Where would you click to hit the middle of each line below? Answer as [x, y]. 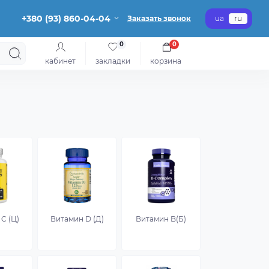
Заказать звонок [159, 18]
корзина [166, 61]
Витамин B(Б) [161, 219]
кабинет [60, 61]
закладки [113, 61]
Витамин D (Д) [77, 219]
